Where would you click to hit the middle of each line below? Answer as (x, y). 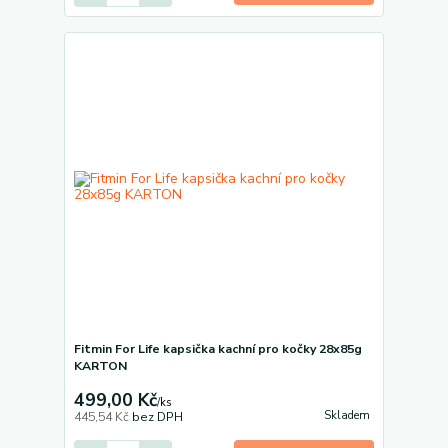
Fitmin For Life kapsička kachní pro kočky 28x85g (217, 349)
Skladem (346, 415)
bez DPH (157, 417)
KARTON (100, 366)
